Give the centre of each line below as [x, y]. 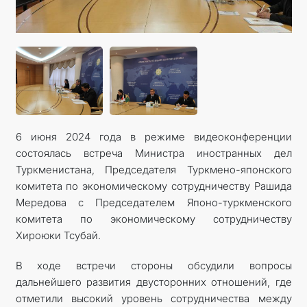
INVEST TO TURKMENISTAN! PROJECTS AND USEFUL [153, 52]
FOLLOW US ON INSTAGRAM [153, 15]
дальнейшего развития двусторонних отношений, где [153, 282]
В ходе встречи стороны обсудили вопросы [153, 266]
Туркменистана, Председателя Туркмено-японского [153, 170]
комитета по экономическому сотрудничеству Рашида [153, 186]
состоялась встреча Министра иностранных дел [153, 153]
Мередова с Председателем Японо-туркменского [153, 202]
